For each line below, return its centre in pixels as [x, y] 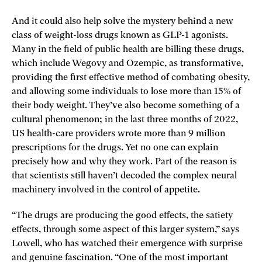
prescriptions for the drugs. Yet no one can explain [115, 148]
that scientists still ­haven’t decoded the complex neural [124, 176]
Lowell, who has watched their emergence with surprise [127, 244]
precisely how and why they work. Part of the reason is [124, 162]
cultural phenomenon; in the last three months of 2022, [125, 120]
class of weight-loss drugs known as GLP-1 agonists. [120, 36]
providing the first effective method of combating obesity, [131, 78]
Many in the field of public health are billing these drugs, [128, 50]
